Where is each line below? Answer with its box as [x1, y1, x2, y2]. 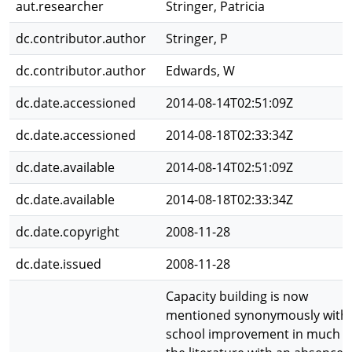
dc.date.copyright [16, 223, 119, 240]
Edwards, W [166, 62, 235, 79]
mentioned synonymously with [166, 306, 348, 324]
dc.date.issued [16, 255, 101, 273]
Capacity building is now [166, 288, 308, 305]
